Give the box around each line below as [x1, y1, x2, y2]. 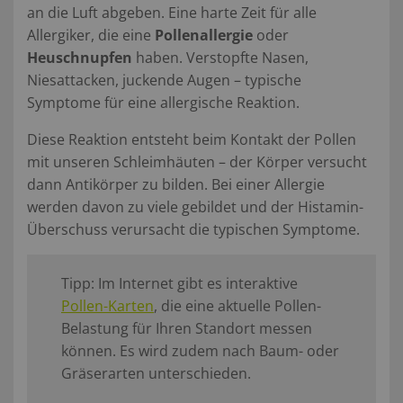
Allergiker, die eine [27, 24, 155, 45]
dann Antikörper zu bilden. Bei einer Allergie [27, 174, 325, 194]
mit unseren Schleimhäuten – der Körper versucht [27, 151, 367, 172]
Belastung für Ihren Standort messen [61, 318, 312, 338]
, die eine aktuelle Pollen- [154, 295, 321, 316]
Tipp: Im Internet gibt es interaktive [61, 273, 298, 293]
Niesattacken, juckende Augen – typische [27, 69, 301, 90]
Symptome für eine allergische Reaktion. [27, 92, 300, 112]
